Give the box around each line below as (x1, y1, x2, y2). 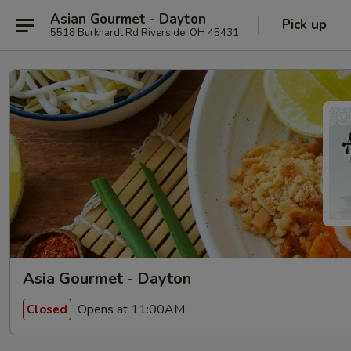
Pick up (282, 16, 327, 34)
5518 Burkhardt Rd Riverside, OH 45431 (50, 25, 239, 40)
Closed (27, 301, 67, 317)
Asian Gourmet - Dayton (50, 9, 206, 28)
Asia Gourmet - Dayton (23, 268, 191, 289)
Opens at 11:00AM (74, 300, 185, 318)
